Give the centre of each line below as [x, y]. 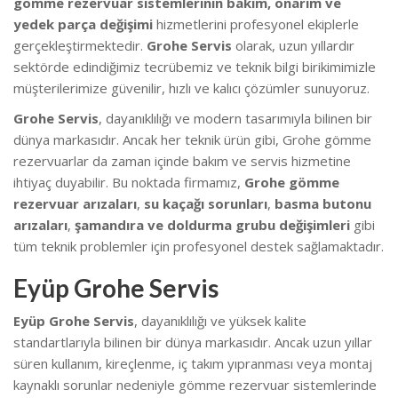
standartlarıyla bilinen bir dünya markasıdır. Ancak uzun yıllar [193, 342]
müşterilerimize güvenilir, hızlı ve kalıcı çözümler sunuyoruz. [191, 88]
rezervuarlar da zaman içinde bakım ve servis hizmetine [182, 160]
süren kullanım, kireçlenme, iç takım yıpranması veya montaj [193, 363]
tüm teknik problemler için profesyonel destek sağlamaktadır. [199, 246]
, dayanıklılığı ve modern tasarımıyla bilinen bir [235, 118]
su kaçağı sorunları [206, 203]
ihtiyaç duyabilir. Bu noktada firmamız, [129, 182]
